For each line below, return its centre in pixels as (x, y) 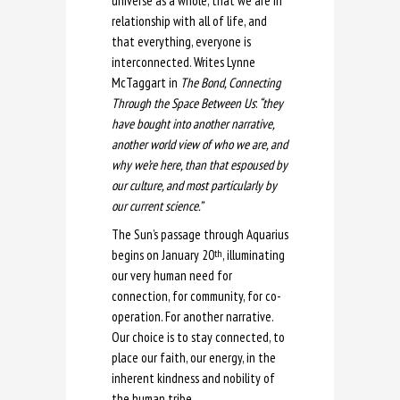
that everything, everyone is (181, 41)
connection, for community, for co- (196, 296)
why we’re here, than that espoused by (200, 164)
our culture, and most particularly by (194, 185)
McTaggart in (145, 82)
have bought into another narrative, (193, 123)
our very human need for (172, 275)
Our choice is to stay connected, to (198, 337)
